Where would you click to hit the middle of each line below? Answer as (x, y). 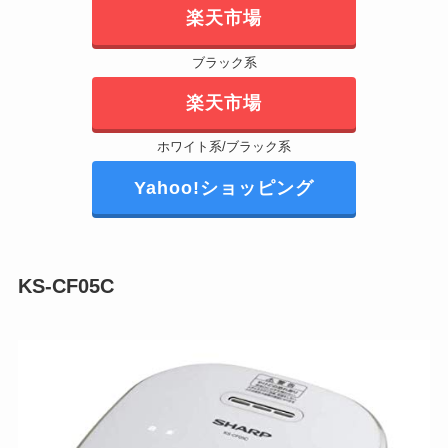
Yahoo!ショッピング (223, 187)
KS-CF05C (65, 286)
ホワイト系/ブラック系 (224, 147)
